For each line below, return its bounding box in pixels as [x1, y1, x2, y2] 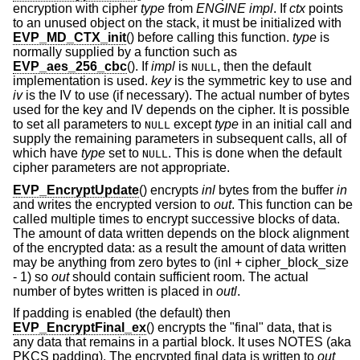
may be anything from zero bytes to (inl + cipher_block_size [13, 255, 349, 269]
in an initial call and [239, 117, 352, 132]
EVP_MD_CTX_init [13, 31, 126, 45]
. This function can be [231, 197, 353, 211]
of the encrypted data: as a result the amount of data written [13, 240, 346, 255]
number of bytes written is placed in [13, 284, 216, 298]
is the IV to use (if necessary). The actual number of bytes [22, 88, 350, 103]
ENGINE [196, 2, 246, 16]
